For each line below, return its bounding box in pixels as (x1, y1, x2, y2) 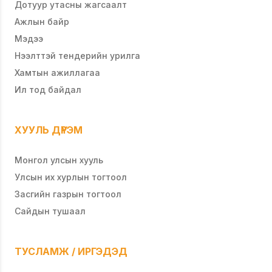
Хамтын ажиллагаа (15, 67, 100, 78)
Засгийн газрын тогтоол (15, 189, 121, 200)
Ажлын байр (15, 16, 69, 27)
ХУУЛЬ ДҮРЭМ (15, 124, 83, 137)
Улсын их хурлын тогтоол (15, 172, 127, 183)
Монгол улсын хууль (15, 155, 103, 166)
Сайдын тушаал (15, 206, 86, 217)
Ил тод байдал (15, 84, 81, 95)
